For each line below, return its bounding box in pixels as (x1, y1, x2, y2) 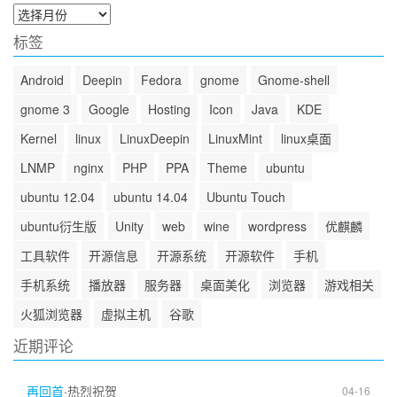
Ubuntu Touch (206, 187, 285, 206)
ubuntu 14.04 (113, 187, 188, 206)
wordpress (248, 216, 307, 235)
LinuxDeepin (120, 128, 190, 147)
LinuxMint (208, 128, 262, 147)
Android (20, 70, 64, 89)
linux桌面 (281, 128, 331, 147)
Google (89, 99, 129, 118)
